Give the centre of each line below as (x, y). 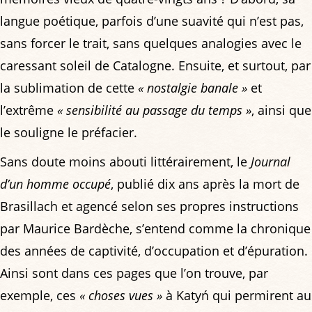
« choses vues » (121, 296)
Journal (271, 162)
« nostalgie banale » (193, 88)
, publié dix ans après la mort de (205, 184)
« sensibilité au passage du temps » (154, 110)
